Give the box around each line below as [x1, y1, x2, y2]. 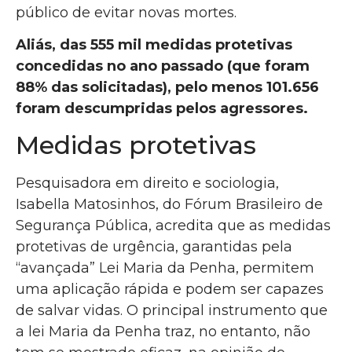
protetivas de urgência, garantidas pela [16, 238, 292, 256]
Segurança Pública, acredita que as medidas [16, 217, 331, 235]
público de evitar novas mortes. [16, 3, 236, 21]
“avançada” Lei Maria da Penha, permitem [16, 259, 314, 277]
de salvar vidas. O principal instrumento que [16, 302, 328, 320]
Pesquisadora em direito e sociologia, [16, 174, 279, 192]
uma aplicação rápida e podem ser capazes [16, 280, 324, 299]
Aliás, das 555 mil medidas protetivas [16, 35, 292, 53]
